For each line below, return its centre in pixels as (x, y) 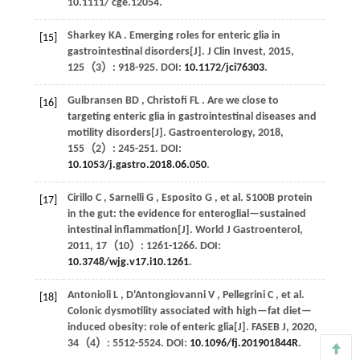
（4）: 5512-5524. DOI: (134, 343)
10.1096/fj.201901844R (243, 343)
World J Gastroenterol (247, 230)
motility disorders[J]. (118, 133)
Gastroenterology (210, 133)
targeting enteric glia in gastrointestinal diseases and (192, 117)
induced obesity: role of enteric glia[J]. (159, 327)
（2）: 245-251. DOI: (133, 149)
